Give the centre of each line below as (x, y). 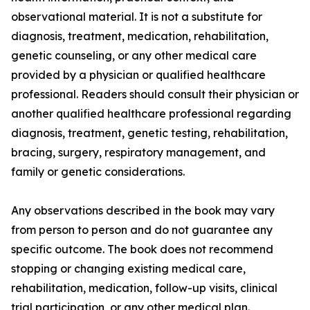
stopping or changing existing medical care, (128, 269)
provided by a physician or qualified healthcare (138, 75)
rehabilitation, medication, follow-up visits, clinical (144, 288)
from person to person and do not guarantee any (142, 230)
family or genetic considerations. (98, 172)
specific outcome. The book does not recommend (142, 249)
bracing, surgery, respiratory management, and (138, 153)
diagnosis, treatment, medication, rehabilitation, (140, 36)
